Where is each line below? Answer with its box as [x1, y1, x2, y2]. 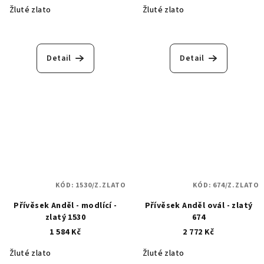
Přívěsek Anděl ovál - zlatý [144, 200, 253, 212]
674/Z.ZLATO [213, 180, 259, 191]
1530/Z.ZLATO [75, 180, 126, 191]
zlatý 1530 [45, 212, 85, 224]
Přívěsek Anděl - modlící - [14, 200, 117, 212]
